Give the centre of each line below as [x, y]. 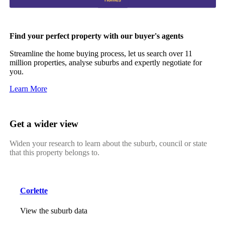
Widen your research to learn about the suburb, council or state [108, 143]
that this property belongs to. [54, 152]
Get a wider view [44, 124]
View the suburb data [53, 210]
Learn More [28, 89]
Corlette [34, 191]
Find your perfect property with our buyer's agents [96, 36]
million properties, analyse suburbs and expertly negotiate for [105, 63]
